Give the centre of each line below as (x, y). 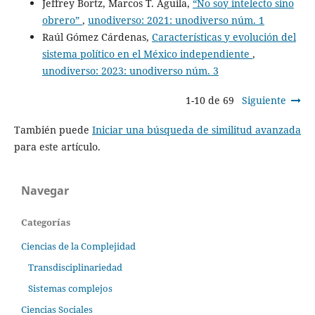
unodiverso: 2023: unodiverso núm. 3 (130, 71)
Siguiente (264, 101)
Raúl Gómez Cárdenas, (97, 37)
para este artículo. (57, 147)
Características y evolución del (224, 37)
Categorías (46, 223)
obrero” (62, 20)
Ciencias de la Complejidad (78, 246)
